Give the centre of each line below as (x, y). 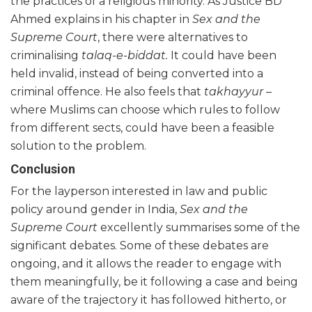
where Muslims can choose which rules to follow (145, 110)
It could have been (224, 56)
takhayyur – (238, 92)
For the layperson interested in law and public (139, 192)
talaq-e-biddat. (126, 56)
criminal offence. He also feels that (107, 92)
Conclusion (43, 169)
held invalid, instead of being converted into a (137, 74)
